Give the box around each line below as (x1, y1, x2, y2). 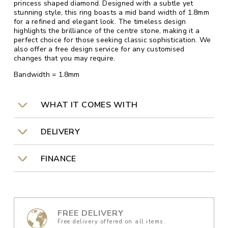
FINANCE (36, 153, 76, 164)
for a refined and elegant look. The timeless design (13, 17, 186, 27)
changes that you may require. (13, 53, 116, 64)
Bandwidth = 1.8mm (13, 70, 80, 80)
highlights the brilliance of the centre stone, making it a (13, 26, 199, 36)
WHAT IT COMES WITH (36, 99, 138, 111)
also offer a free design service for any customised (13, 44, 185, 54)
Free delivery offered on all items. (57, 218, 166, 226)
